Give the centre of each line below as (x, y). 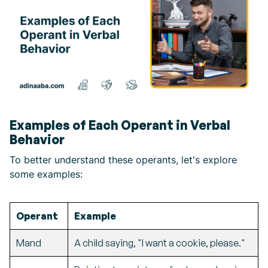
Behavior (37, 140)
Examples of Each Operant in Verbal (120, 125)
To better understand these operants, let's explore (123, 160)
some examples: (46, 174)
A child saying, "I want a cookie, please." (160, 243)
